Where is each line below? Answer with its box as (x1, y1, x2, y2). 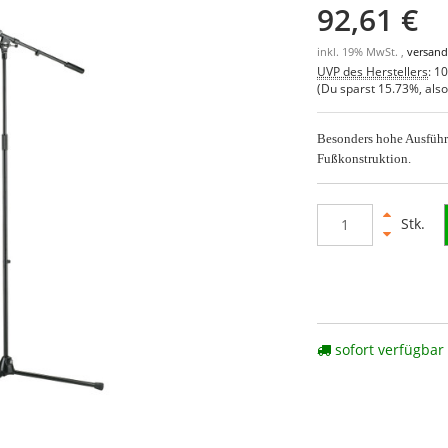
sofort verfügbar (331, 339, 445, 359)
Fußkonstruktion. (317, 150, 412, 166)
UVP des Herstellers (317, 62, 429, 79)
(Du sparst (317, 79, 379, 96)
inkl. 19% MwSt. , (317, 44, 408, 59)
